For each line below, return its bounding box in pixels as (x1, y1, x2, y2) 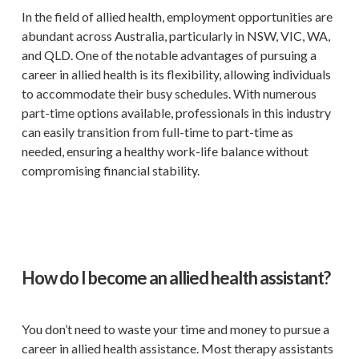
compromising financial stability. (21, 163, 200, 178)
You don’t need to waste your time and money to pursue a (21, 321, 329, 337)
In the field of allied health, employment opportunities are (21, 9, 333, 24)
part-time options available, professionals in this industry (21, 105, 331, 120)
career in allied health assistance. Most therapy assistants (21, 341, 333, 356)
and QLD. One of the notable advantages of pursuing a (21, 47, 317, 63)
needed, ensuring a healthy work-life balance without (21, 143, 309, 159)
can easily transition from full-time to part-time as (21, 124, 293, 139)
